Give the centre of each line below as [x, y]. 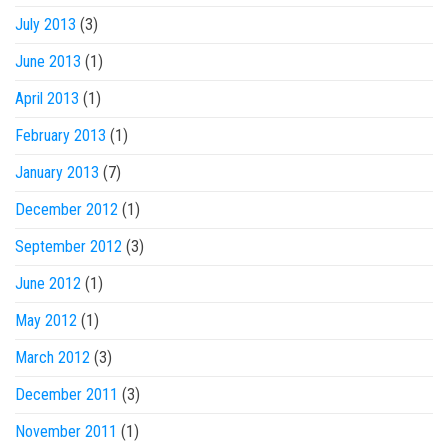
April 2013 [47, 98]
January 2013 [57, 172]
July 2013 [45, 24]
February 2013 [60, 135]
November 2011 [66, 431]
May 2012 [46, 320]
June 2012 [48, 283]
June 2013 [48, 61]
